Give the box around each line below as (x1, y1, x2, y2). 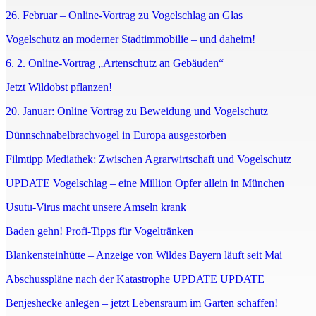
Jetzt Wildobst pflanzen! (6, 81, 112, 94)
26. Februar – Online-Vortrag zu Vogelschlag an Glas (6, 9, 243, 22)
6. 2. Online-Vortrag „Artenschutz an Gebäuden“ (6, 57, 224, 70)
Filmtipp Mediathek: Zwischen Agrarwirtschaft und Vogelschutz (6, 153, 291, 166)
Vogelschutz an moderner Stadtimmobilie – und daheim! (6, 33, 255, 46)
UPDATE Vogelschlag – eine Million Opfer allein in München (6, 177, 284, 190)
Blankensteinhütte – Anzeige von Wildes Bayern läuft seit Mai (6, 249, 282, 262)
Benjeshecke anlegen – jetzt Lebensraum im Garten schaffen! (6, 297, 278, 310)
